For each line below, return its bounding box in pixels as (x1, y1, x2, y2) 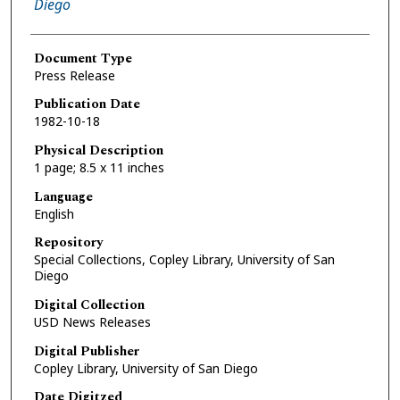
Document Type (33, 47, 132, 69)
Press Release (33, 66, 115, 84)
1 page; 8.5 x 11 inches (33, 159, 164, 177)
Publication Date (33, 94, 140, 115)
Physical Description (33, 140, 163, 162)
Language (33, 186, 93, 207)
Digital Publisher (33, 340, 139, 362)
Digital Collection (33, 295, 145, 316)
